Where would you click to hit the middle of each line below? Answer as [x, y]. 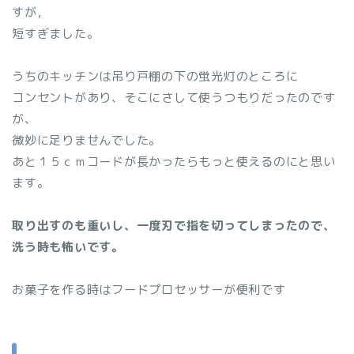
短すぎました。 [56, 33]
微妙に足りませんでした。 [87, 140]
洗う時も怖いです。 [68, 247]
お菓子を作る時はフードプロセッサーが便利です [149, 289]
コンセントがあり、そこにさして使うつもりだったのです [174, 97]
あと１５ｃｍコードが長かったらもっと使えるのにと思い [174, 161]
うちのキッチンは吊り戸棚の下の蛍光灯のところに [155, 76]
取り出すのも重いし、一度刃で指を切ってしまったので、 [174, 225]
